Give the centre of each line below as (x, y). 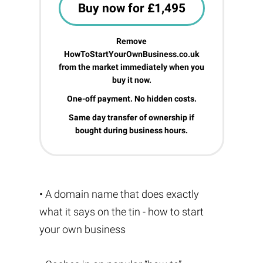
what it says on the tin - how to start (121, 212)
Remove (131, 41)
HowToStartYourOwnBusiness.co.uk (131, 54)
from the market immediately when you (131, 67)
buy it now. (131, 80)
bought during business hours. (131, 130)
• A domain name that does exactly (119, 194)
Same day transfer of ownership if (131, 117)
